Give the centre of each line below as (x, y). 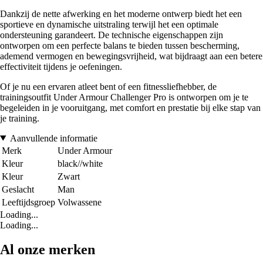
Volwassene (80, 202)
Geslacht (18, 189)
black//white (80, 163)
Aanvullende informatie (53, 138)
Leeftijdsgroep (28, 202)
